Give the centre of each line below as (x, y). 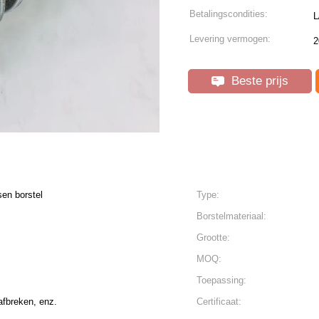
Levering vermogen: (230, 39)
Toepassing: (221, 280)
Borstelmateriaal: (231, 216)
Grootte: (213, 237)
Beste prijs (258, 81)
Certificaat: (219, 302)
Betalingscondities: (229, 14)
